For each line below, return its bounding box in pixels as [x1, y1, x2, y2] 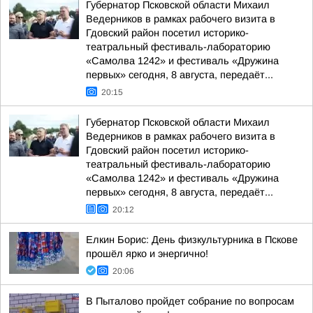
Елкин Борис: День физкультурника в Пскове [86, 234, 298, 245]
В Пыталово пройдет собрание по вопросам [86, 296, 294, 307]
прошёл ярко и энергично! [86, 248, 208, 259]
